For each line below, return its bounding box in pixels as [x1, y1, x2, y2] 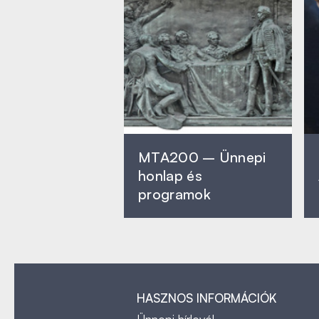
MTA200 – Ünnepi [138, 148, 266, 166]
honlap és [138, 167, 202, 184]
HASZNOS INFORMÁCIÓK [137, 291, 276, 305]
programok [138, 185, 211, 203]
